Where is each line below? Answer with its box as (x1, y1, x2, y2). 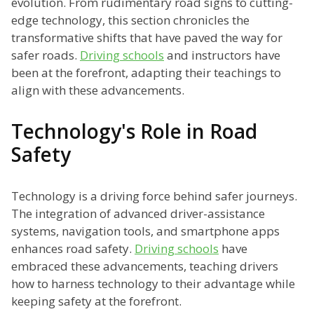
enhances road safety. (11, 240, 135, 257)
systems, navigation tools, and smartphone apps (11, 223, 280, 240)
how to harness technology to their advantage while (11, 275, 295, 292)
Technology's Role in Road (11, 118, 257, 145)
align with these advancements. (11, 82, 184, 99)
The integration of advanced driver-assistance (11, 205, 265, 222)
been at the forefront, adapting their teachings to (11, 64, 281, 81)
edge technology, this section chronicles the (11, 12, 250, 29)
